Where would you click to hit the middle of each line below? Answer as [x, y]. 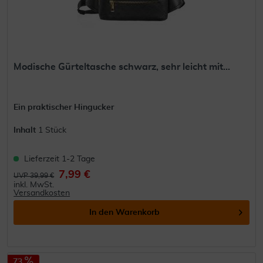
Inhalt [26, 131]
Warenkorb [138, 213]
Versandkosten [42, 193]
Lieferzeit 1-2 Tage [60, 159]
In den [102, 213]
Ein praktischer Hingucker [64, 108]
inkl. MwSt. [34, 185]
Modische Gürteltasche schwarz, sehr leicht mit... [122, 67]
